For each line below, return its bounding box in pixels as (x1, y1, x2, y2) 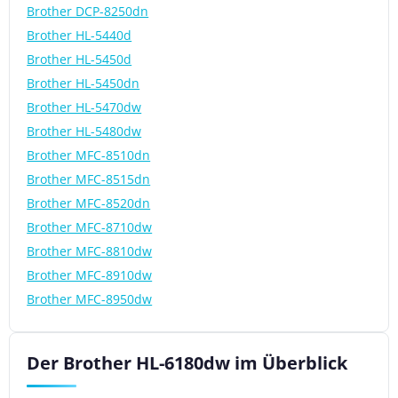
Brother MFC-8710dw (27, 218, 153, 235)
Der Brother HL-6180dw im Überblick (27, 351, 348, 376)
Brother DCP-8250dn (27, 2, 149, 20)
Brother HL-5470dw (27, 98, 142, 115)
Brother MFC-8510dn (27, 146, 151, 163)
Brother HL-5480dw (27, 122, 142, 139)
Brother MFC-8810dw (27, 242, 153, 259)
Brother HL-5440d (27, 26, 132, 44)
